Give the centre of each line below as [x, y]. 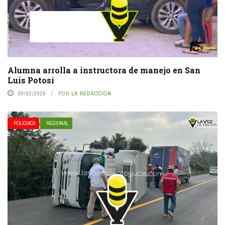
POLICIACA [24, 123]
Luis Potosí [31, 80]
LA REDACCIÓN [91, 93]
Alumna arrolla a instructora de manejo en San [104, 70]
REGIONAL [57, 123]
